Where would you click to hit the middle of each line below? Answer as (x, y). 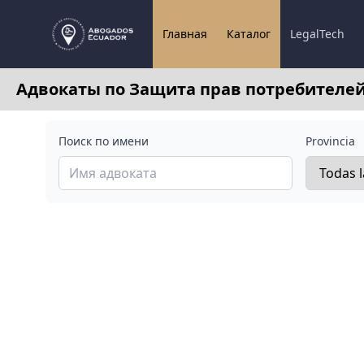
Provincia (330, 141)
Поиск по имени (104, 141)
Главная (184, 34)
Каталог (248, 34)
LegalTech (317, 34)
